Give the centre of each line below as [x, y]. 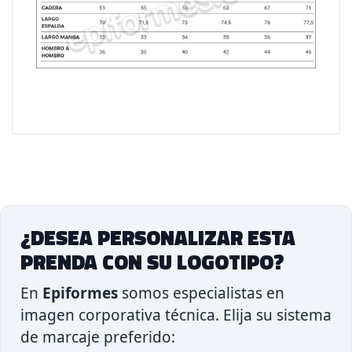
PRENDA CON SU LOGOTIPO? [152, 262]
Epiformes [80, 293]
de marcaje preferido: [98, 337]
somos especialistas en [201, 293]
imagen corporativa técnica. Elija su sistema [176, 315]
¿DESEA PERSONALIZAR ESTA [158, 237]
